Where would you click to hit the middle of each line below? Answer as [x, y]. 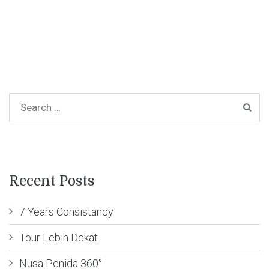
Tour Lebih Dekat [58, 237]
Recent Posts [52, 180]
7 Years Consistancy [66, 212]
